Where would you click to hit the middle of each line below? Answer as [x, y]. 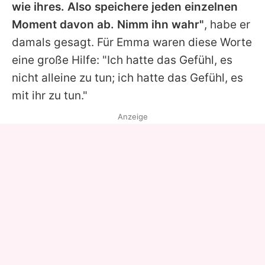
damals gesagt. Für [64, 43]
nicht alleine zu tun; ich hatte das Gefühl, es [127, 78]
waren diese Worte [201, 43]
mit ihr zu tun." [50, 96]
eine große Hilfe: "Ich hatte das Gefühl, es [122, 60]
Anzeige [132, 117]
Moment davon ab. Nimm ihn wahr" [108, 25]
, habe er [227, 25]
